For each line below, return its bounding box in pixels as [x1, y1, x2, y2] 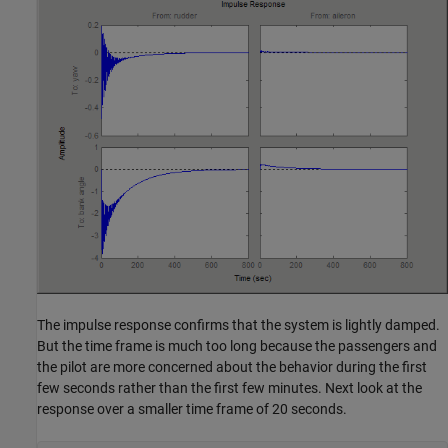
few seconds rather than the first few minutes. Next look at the [37, 380, 422, 397]
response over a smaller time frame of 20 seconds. [37, 401, 347, 418]
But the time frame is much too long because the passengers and [37, 338, 437, 355]
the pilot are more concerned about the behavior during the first [37, 359, 427, 376]
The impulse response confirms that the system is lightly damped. [37, 317, 440, 334]
